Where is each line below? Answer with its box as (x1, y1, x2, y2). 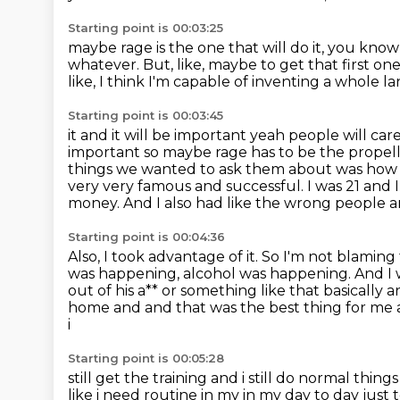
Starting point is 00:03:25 (68, 21, 223, 35)
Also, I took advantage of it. (68, 248, 262, 265)
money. (68, 195, 123, 212)
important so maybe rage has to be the (68, 144, 348, 161)
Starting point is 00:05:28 (68, 351, 224, 365)
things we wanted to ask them (68, 161, 288, 178)
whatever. (68, 56, 143, 73)
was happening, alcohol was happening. (68, 265, 354, 282)
